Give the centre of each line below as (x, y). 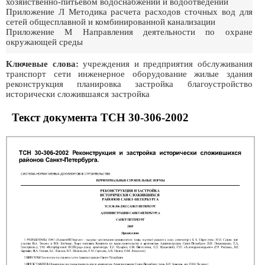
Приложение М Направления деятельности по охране (129, 32)
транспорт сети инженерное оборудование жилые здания (129, 74)
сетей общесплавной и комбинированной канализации (111, 22)
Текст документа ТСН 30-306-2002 (100, 117)
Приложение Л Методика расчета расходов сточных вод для (129, 12)
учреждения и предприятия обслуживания (165, 64)
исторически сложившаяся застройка (78, 94)
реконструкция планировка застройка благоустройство (129, 84)
